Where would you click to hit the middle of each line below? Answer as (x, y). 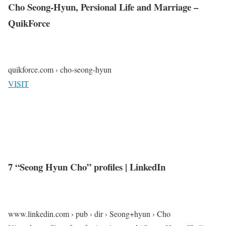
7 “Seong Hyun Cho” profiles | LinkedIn (87, 167)
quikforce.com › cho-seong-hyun (60, 70)
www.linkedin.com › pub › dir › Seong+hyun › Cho (89, 213)
